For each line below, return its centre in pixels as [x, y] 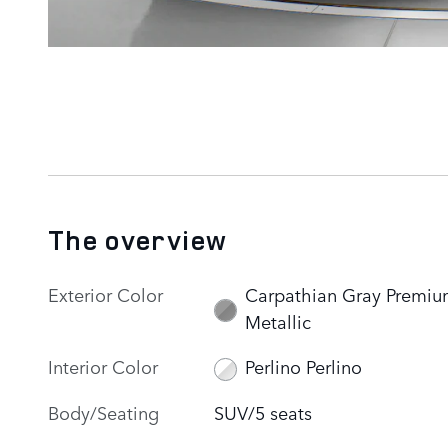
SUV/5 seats [263, 411]
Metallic [277, 320]
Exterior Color [105, 293]
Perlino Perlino [303, 366]
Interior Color [103, 365]
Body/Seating [103, 411]
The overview [138, 239]
